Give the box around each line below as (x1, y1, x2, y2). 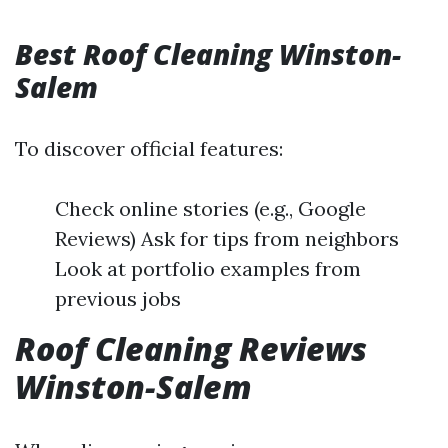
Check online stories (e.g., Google (55, 196, 366, 221)
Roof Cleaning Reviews (15, 327, 367, 370)
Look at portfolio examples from (55, 256, 361, 281)
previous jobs (55, 286, 181, 311)
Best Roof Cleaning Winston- (15, 35, 401, 73)
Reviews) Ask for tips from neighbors (55, 226, 399, 251)
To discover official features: (15, 136, 283, 161)
